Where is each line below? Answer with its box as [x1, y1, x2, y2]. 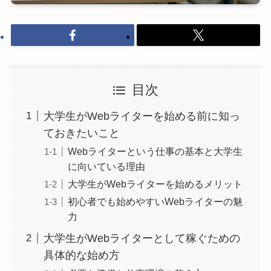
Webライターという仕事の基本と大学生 [67, 145, 243, 157]
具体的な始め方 [43, 249, 120, 261]
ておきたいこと [43, 126, 120, 139]
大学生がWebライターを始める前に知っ [43, 109, 240, 122]
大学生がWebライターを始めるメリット [67, 178, 243, 190]
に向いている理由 [67, 160, 145, 172]
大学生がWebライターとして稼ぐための [43, 232, 240, 244]
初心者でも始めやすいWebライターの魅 [67, 196, 243, 207]
